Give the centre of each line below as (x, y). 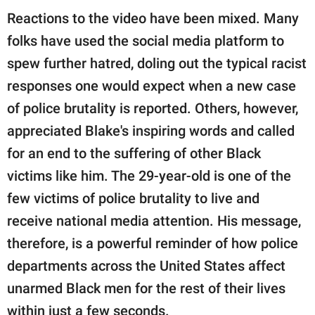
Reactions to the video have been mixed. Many (153, 18)
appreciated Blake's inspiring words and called (151, 130)
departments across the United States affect (146, 265)
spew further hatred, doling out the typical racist (157, 63)
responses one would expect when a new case (152, 85)
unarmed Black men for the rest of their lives (146, 288)
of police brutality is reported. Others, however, (153, 108)
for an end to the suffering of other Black (134, 153)
